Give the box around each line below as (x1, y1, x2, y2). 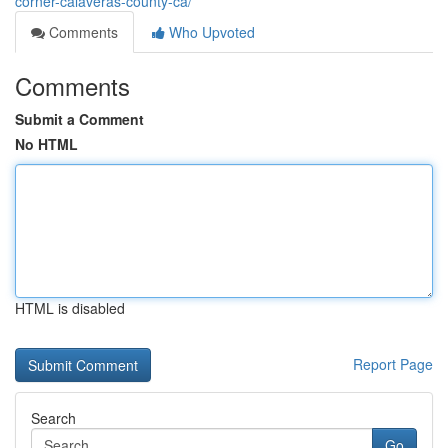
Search (31, 408, 76, 428)
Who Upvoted (165, 22, 255, 42)
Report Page (353, 354, 433, 374)
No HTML (15, 134, 78, 154)
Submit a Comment (15, 109, 144, 129)
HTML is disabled (15, 298, 125, 318)
